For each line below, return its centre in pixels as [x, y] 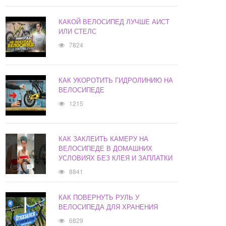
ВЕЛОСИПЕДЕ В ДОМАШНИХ [106, 148]
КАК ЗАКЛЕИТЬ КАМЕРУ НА [104, 139]
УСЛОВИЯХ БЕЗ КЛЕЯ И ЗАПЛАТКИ [116, 158]
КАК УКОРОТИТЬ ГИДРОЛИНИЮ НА [116, 80]
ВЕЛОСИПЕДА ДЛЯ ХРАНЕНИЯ [108, 207]
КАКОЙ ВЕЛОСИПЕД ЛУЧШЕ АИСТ [114, 22]
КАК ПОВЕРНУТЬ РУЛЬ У [99, 197]
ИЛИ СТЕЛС [78, 31]
